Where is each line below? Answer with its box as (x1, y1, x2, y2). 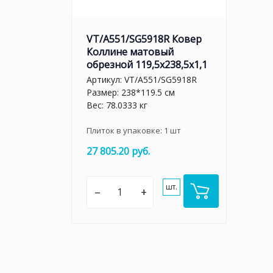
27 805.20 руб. (87, 144, 150, 158)
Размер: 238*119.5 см (87, 87, 175, 98)
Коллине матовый (87, 44, 174, 58)
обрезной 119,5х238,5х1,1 (87, 57, 207, 71)
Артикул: (87, 74, 124, 85)
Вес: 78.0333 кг (87, 99, 147, 111)
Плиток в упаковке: (87, 125, 164, 136)
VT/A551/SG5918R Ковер (87, 32, 202, 46)
